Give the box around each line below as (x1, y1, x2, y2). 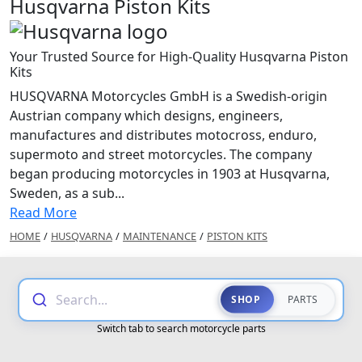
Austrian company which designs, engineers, (10, 106, 283, 124)
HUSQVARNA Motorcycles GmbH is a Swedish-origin (10, 86, 327, 105)
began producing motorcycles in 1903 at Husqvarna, (10, 164, 330, 183)
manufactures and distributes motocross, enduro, (10, 125, 317, 144)
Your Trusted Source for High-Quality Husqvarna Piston (10, 47, 348, 65)
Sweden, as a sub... (10, 183, 124, 202)
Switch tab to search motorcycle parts (96, 321, 266, 335)
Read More (10, 203, 77, 221)
